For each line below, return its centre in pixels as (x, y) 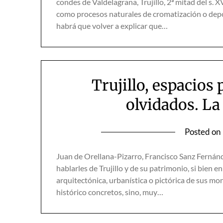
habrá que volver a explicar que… (112, 26)
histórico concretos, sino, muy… (110, 192)
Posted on (203, 132)
